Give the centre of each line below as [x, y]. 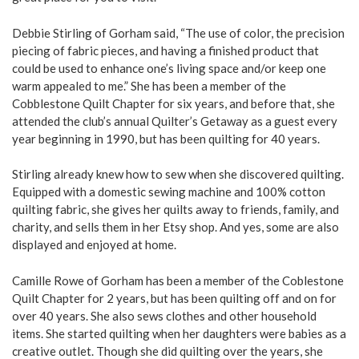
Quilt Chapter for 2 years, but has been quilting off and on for [174, 298]
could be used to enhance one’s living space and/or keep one [169, 68]
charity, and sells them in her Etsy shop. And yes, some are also [175, 227]
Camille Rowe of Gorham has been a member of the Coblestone [178, 280]
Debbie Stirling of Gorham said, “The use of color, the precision [178, 32]
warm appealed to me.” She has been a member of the [149, 85]
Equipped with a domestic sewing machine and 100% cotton [169, 192]
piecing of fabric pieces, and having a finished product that [165, 50]
